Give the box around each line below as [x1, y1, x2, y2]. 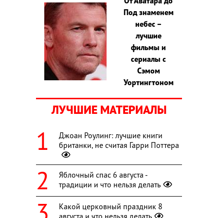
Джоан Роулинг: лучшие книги [59, 130, 163, 140]
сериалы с [131, 54, 166, 64]
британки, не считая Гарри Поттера [59, 140, 179, 150]
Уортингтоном [123, 77, 174, 87]
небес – [135, 18, 162, 29]
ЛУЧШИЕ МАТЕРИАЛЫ [52, 102, 166, 117]
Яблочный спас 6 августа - [59, 169, 147, 180]
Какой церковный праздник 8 [59, 201, 163, 211]
